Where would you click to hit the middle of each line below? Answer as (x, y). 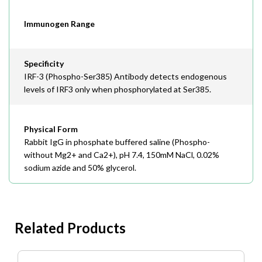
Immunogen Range (59, 24)
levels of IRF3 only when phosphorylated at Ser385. (118, 89)
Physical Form (51, 129)
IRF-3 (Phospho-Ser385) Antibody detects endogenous (125, 76)
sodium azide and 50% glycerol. (80, 168)
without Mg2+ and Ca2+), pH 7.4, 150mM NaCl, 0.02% (122, 155)
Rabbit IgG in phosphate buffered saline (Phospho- (117, 142)
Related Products (70, 228)
